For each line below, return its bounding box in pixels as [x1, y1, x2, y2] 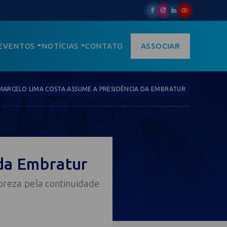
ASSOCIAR [141, 42, 180, 50]
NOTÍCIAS [42, 42, 79, 50]
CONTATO [85, 42, 124, 50]
